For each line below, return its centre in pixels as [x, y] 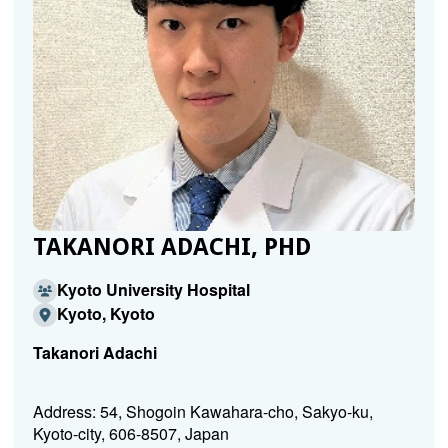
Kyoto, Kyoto [105, 313]
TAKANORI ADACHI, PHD [171, 246]
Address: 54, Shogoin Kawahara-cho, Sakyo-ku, [202, 411]
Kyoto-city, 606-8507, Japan [130, 433]
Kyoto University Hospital [153, 289]
